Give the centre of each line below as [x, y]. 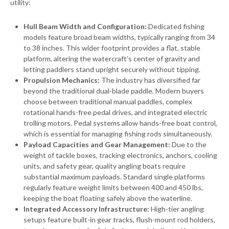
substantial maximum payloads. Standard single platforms [114, 177]
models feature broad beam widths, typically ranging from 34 [119, 37]
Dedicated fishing [176, 26]
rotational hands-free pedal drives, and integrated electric [116, 112]
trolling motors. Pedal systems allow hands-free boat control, [120, 123]
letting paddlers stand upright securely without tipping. [112, 69]
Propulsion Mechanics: [62, 80]
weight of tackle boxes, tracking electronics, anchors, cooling [120, 155]
